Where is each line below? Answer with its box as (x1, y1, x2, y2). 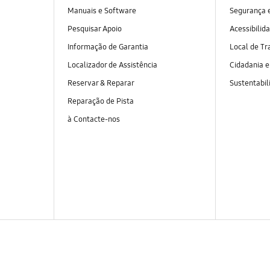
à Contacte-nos (67, 115, 120, 125)
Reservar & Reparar (67, 78, 134, 88)
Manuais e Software (67, 5, 136, 16)
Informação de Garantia (67, 42, 148, 52)
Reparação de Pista (67, 96, 134, 107)
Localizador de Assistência (67, 60, 157, 70)
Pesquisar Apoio (67, 24, 122, 34)
